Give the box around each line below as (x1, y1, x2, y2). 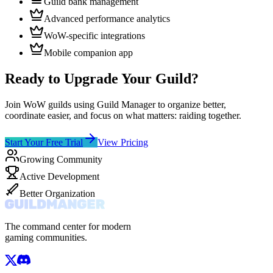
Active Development (19, 171, 99, 182)
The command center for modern (5, 221, 131, 232)
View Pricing (97, 136, 148, 147)
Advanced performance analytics (44, 13, 170, 24)
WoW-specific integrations (44, 30, 145, 41)
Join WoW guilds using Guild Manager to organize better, (5, 99, 226, 110)
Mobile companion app (44, 48, 133, 58)
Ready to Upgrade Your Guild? (5, 70, 199, 87)
